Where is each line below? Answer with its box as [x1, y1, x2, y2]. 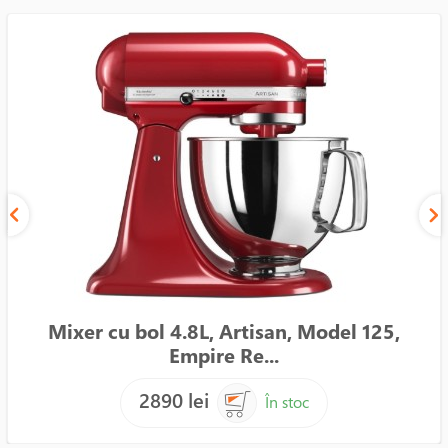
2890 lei [139, 387, 209, 414]
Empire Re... [169, 342, 279, 369]
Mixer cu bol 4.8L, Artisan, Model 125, [48, 318, 400, 345]
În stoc [265, 391, 309, 413]
